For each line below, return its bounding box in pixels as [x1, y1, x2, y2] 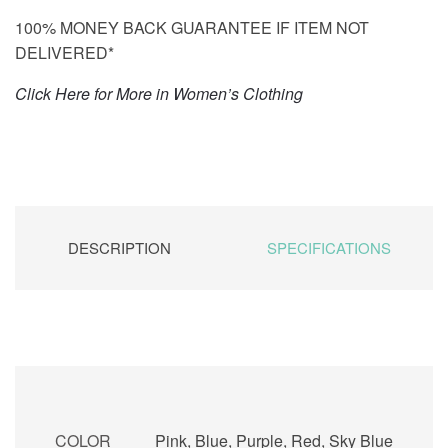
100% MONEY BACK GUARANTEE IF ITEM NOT [15, 15, 369, 39]
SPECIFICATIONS [266, 236, 391, 258]
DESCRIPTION [68, 236, 171, 258]
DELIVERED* [15, 40, 114, 64]
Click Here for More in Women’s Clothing [15, 81, 303, 105]
